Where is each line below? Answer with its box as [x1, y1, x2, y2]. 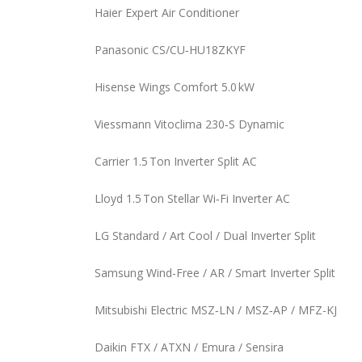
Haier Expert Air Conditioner [95, 5, 239, 20]
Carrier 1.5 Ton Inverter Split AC [95, 154, 257, 169]
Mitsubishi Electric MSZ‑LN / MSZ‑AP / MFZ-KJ [95, 302, 337, 318]
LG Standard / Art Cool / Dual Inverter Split [95, 228, 316, 243]
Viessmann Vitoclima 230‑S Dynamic [95, 116, 284, 132]
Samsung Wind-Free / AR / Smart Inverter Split [95, 265, 335, 280]
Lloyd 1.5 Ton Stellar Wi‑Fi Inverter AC [95, 191, 290, 206]
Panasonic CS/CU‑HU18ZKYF [95, 42, 246, 57]
